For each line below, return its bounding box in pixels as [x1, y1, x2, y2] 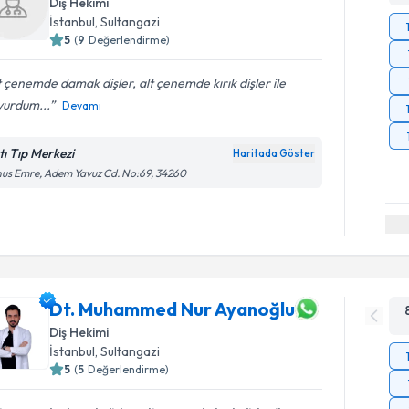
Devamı [62, 98, 102, 112]
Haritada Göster [233, 146, 316, 160]
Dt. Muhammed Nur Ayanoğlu [49, 297, 296, 320]
